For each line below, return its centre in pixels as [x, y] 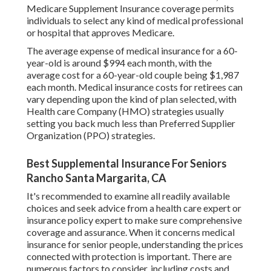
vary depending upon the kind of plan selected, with [132, 99]
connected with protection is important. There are [129, 256]
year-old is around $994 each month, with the [119, 63]
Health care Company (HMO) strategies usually [125, 111]
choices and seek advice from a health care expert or [134, 208]
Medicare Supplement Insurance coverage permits [130, 8]
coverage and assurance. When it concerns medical [131, 232]
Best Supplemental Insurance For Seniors [127, 164]
